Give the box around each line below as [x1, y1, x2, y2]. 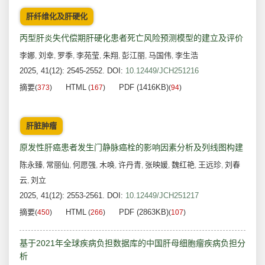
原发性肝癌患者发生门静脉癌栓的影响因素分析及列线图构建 [20, 143, 243, 153]
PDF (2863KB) [119, 208, 169, 217]
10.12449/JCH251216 [125, 66, 199, 76]
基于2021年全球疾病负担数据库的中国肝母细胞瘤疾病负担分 [20, 238, 245, 248]
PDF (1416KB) [119, 83, 169, 92]
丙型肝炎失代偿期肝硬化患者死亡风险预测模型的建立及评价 [20, 33, 243, 43]
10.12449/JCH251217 [125, 191, 199, 201]
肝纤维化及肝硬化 [26, 12, 88, 21]
